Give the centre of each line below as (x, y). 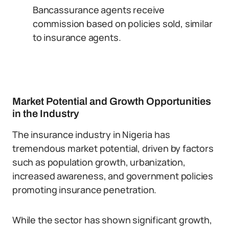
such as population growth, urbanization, (99, 162)
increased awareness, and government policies (113, 176)
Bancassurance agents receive (99, 10)
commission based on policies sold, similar (123, 24)
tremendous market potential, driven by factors (113, 148)
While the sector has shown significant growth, (112, 220)
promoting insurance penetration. (85, 190)
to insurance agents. (77, 37)
